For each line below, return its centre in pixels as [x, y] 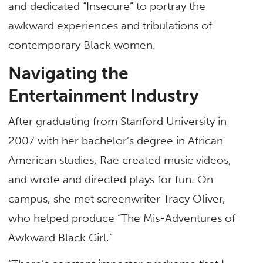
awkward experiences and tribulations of [110, 26]
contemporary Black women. [82, 45]
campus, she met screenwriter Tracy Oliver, [117, 198]
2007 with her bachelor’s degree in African [116, 140]
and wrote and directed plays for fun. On [111, 179]
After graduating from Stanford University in [118, 121]
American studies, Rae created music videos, [120, 160]
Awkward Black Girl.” [62, 237]
